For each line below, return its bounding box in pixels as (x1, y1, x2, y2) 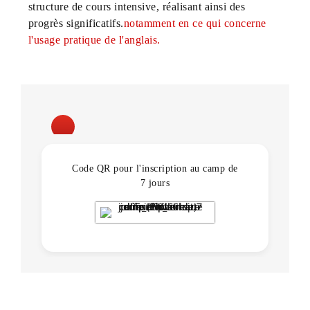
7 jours (140, 177, 170, 188)
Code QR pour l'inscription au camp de (72, 163, 238, 174)
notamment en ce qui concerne (123, 17, 266, 29)
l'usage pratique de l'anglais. (28, 33, 161, 46)
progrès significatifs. (28, 17, 124, 29)
